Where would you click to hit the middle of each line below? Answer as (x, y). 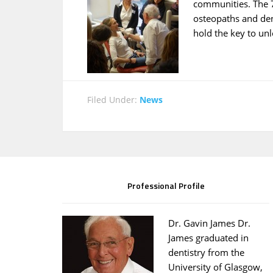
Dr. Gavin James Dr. (209, 223)
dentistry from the (206, 252)
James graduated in (208, 238)
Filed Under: (113, 100)
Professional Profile (166, 186)
